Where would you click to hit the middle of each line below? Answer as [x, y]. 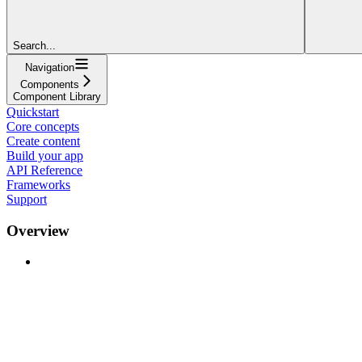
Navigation [50, 67]
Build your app [45, 155]
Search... [34, 45]
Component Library [57, 96]
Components [50, 84]
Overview [38, 230]
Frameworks [38, 184]
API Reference [44, 170]
